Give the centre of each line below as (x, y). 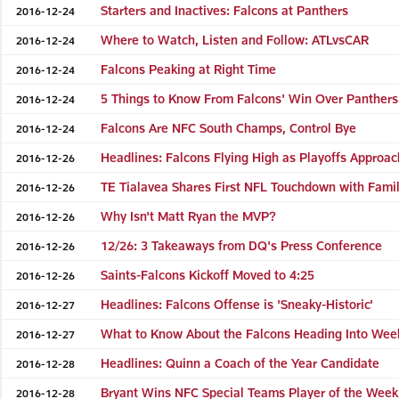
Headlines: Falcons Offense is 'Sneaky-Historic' (237, 304)
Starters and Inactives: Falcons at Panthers (225, 10)
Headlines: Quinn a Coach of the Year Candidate (240, 362)
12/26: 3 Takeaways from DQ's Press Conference (242, 245)
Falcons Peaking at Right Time (189, 69)
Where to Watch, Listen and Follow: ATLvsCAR (235, 39)
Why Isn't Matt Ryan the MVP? (189, 216)
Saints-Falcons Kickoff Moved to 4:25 (208, 274)
